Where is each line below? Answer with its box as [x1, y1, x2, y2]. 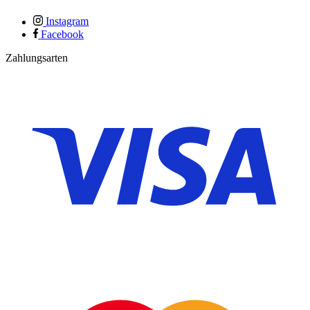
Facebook [41, 28, 84, 40]
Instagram [46, 15, 89, 28]
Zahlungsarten [6, 51, 68, 64]
